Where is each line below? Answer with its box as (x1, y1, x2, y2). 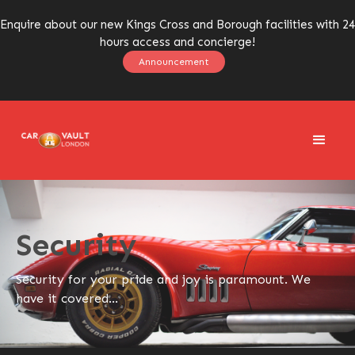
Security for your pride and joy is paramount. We (16, 272, 311, 287)
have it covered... (16, 291, 118, 306)
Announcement (138, 56, 209, 67)
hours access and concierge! (100, 35, 255, 49)
